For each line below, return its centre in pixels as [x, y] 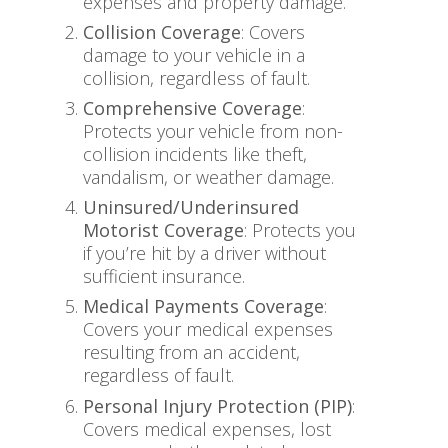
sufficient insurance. [164, 276]
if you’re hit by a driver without [204, 253]
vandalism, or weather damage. [208, 176]
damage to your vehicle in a [194, 54]
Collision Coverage [162, 31]
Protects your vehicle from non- [213, 130]
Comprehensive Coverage [192, 107]
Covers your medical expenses [208, 329]
